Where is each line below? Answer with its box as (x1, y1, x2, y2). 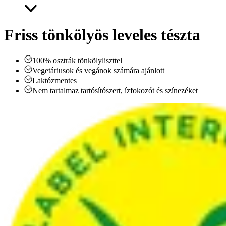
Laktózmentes (32, 76, 77, 85)
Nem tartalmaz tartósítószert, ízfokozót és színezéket (32, 86, 198, 95)
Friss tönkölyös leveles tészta (4, 25, 200, 44)
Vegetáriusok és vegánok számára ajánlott (32, 66, 164, 75)
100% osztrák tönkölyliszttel (32, 56, 122, 65)
